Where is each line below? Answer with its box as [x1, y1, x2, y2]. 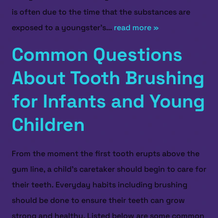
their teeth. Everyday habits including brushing [12, 180, 187, 190]
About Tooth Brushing [12, 66, 204, 90]
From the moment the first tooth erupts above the [12, 148, 200, 159]
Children [12, 113, 85, 136]
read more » [114, 22, 159, 33]
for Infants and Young [12, 90, 205, 113]
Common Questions [12, 43, 182, 66]
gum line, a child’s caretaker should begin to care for [12, 164, 206, 174]
